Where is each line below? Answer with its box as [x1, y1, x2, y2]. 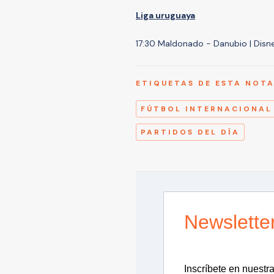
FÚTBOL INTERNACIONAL [141, 103, 272, 114]
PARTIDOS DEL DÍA [141, 127, 240, 137]
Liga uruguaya [136, 9, 195, 21]
